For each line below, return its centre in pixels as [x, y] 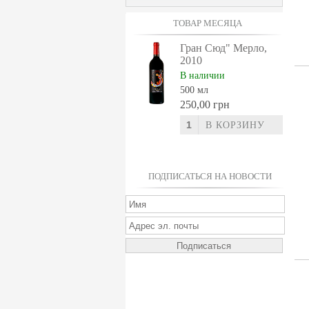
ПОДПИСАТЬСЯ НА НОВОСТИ [210, 176]
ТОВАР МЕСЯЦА [208, 23]
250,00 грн [205, 104]
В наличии [202, 76]
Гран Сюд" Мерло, [223, 48]
